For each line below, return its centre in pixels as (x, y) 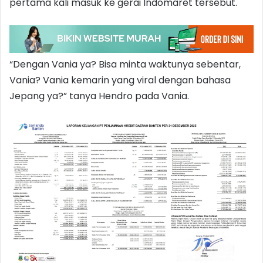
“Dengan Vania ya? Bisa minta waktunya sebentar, (125, 64)
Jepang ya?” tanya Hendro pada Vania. (99, 96)
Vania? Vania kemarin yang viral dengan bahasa (120, 80)
